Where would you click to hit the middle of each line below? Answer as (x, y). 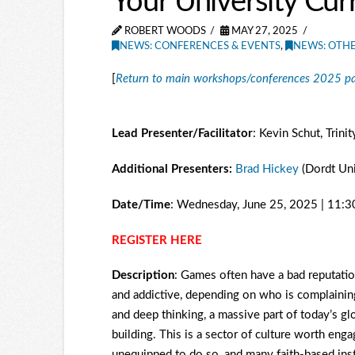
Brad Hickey (267, 170)
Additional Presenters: (172, 170)
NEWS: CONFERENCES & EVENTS (200, 46)
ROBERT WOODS (164, 31)
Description (143, 276)
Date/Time (141, 204)
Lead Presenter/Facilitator (182, 134)
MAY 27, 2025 (263, 31)
